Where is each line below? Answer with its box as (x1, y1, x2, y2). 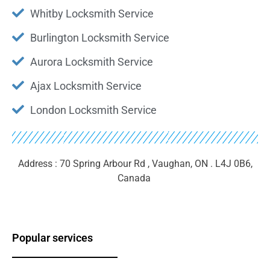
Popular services (12, 231, 93, 245)
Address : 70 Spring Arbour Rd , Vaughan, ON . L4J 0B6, (17, 157, 253, 169)
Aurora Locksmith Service (30, 55, 153, 68)
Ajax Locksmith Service (30, 79, 142, 92)
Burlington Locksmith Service (30, 31, 169, 44)
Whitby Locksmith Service (30, 7, 154, 20)
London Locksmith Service (30, 103, 157, 116)
